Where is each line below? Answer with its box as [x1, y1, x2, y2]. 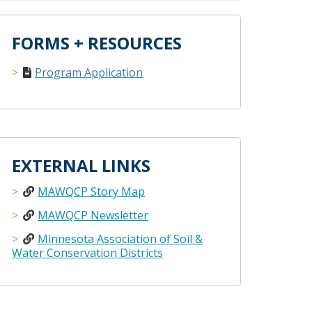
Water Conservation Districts [12, 245, 163, 260]
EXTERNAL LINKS [12, 154, 150, 177]
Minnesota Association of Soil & [38, 231, 203, 247]
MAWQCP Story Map [38, 184, 145, 199]
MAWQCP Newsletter [38, 208, 148, 223]
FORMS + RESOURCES [12, 31, 182, 54]
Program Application [35, 65, 143, 80]
